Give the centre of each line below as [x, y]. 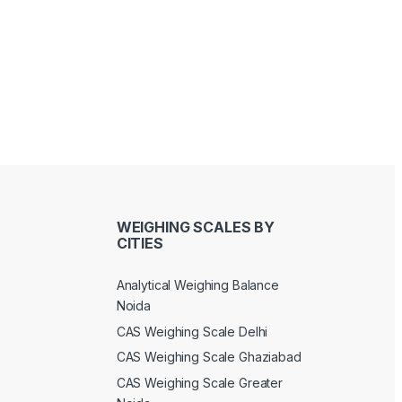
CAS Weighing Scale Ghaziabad [209, 357]
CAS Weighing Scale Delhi [192, 331]
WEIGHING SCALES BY [196, 227]
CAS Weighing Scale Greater [200, 382]
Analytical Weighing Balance [197, 284]
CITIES [140, 244]
